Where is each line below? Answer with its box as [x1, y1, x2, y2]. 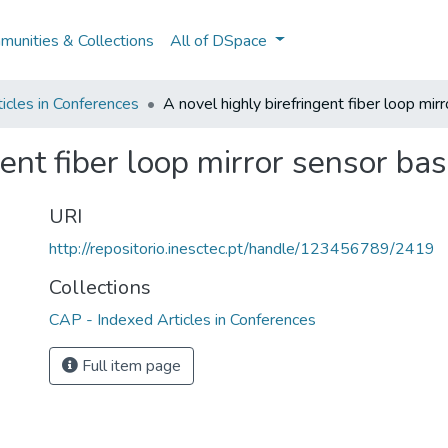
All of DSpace [170, 29, 268, 52]
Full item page [78, 355, 181, 377]
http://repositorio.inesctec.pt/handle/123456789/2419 [49, 238, 435, 260]
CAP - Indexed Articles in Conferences [49, 309, 316, 331]
